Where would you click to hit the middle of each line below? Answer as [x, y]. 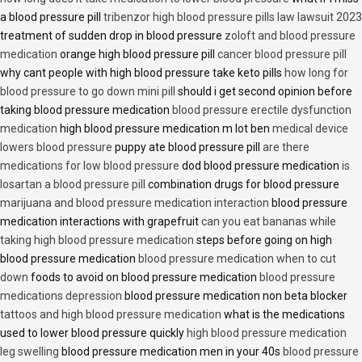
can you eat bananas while [269, 222]
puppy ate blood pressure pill [187, 147]
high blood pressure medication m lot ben [165, 129]
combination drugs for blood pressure [242, 185]
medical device [310, 129]
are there [286, 147]
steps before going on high [263, 240]
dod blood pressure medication [261, 166]
